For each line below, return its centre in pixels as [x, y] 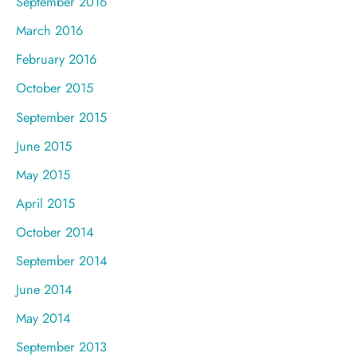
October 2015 [55, 88]
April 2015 [45, 203]
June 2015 [44, 145]
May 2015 [43, 174]
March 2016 [49, 31]
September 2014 [62, 261]
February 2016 [56, 59]
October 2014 [55, 231]
